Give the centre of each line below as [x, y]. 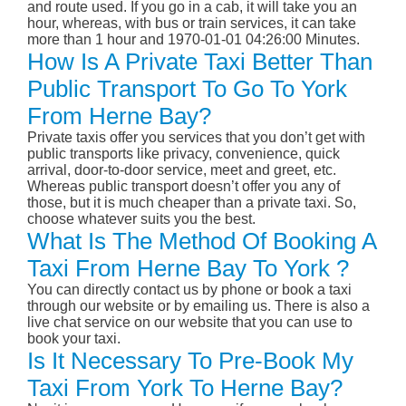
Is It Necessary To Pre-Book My [190, 361]
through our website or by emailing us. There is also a [198, 306]
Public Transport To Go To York [187, 89]
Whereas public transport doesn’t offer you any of [184, 187]
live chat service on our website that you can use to [190, 323]
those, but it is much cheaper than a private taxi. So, [192, 203]
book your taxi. [74, 339]
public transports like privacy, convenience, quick [184, 154]
